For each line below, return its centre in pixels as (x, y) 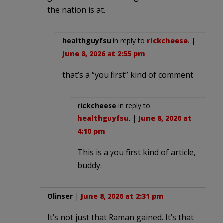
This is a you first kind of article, (136, 152)
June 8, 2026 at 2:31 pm (122, 196)
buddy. (89, 165)
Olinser (60, 196)
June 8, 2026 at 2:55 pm (104, 53)
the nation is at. (76, 10)
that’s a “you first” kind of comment (128, 74)
